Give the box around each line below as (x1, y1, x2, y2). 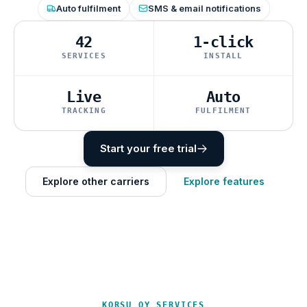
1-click (193, 33, 254, 51)
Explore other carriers (42, 175, 149, 187)
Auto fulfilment (56, 3, 121, 14)
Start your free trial (99, 141, 197, 155)
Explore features (184, 175, 265, 187)
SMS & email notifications (147, 3, 261, 14)
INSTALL (204, 51, 243, 60)
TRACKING (61, 106, 106, 115)
